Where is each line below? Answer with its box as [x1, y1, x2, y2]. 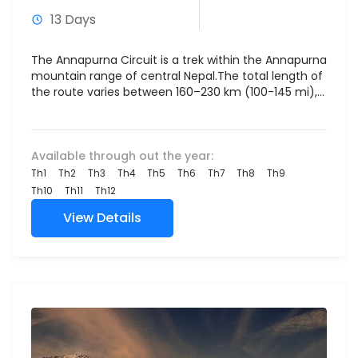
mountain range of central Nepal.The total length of [31, 68, 323, 84]
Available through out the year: [31, 148, 213, 164]
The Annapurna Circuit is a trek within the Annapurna [31, 52, 327, 68]
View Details [63, 209, 141, 227]
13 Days [50, 10, 96, 29]
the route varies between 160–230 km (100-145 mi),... [31, 84, 324, 100]
